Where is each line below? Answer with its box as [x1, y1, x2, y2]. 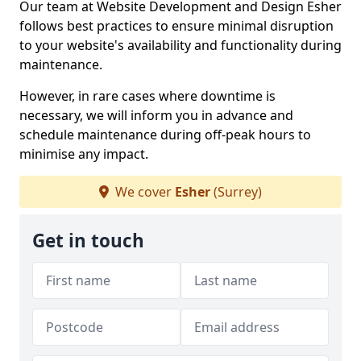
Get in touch [32, 228, 144, 253]
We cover [112, 183, 175, 201]
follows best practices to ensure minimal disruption [19, 17, 334, 35]
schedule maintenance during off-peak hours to [19, 126, 311, 143]
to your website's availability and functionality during [19, 36, 342, 54]
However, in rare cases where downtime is [19, 87, 276, 105]
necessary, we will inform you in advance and [19, 106, 293, 124]
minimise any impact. [19, 145, 148, 163]
